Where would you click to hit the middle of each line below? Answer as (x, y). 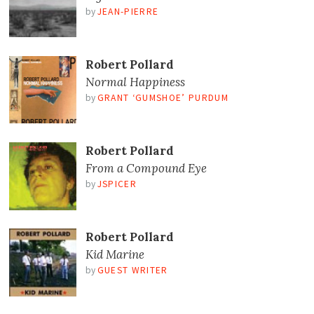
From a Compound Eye (146, 169)
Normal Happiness (135, 82)
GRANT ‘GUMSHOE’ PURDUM (163, 98)
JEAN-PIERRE (128, 11)
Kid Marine (115, 255)
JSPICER (117, 184)
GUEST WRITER (132, 271)
